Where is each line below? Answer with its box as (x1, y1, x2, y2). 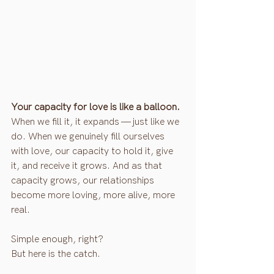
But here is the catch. (11, 248, 100, 261)
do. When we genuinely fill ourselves (11, 131, 167, 143)
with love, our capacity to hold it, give (11, 146, 176, 158)
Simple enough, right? (11, 234, 103, 246)
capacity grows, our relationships (11, 175, 157, 187)
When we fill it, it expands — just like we (11, 116, 182, 128)
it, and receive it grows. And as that (11, 160, 165, 172)
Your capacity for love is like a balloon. (11, 102, 180, 114)
